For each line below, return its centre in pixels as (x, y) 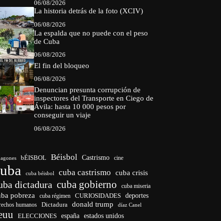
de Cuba (47, 41)
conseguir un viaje (62, 115)
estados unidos (104, 216)
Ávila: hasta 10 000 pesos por (80, 106)
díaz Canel (130, 204)
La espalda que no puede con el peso (91, 33)
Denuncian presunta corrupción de (87, 90)
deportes (137, 195)
